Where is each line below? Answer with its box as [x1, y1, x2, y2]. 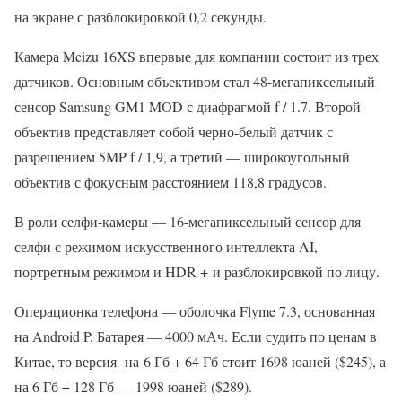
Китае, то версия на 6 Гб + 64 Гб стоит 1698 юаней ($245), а [14, 352, 386, 371]
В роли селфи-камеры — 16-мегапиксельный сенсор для [14, 212, 361, 231]
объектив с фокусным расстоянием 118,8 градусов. [14, 172, 327, 191]
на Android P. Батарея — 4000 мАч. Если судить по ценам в [14, 327, 377, 345]
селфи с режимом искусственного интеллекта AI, [14, 237, 318, 256]
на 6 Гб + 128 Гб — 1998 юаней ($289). [14, 377, 252, 396]
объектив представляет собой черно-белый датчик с [14, 122, 333, 141]
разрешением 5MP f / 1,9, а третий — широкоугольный [14, 147, 350, 166]
